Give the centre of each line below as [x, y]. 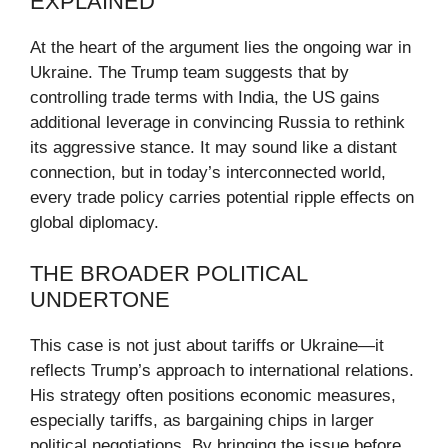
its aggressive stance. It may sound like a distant [213, 148]
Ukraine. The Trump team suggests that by [189, 73]
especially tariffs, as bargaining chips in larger [202, 420]
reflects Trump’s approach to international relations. [222, 370]
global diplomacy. [94, 223]
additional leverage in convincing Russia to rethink [217, 123]
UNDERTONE [100, 299]
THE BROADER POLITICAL [168, 273]
